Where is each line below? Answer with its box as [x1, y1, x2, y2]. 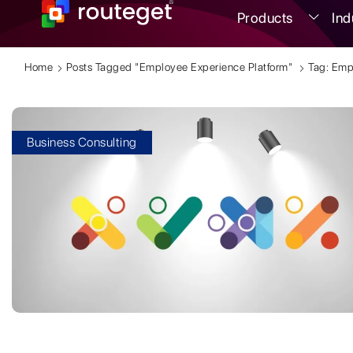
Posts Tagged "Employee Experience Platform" [65, 61, 293, 74]
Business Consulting [27, 135, 137, 150]
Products [236, 9, 293, 26]
